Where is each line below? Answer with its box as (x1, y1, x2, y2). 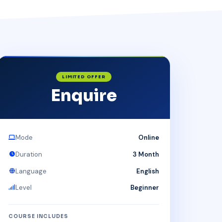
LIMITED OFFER (62, 74, 106, 80)
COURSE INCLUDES (8, 213, 68, 220)
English (136, 166, 159, 175)
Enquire (51, 84, 117, 106)
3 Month (132, 150, 159, 159)
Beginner (130, 183, 159, 192)
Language (15, 166, 47, 175)
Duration (15, 150, 43, 159)
